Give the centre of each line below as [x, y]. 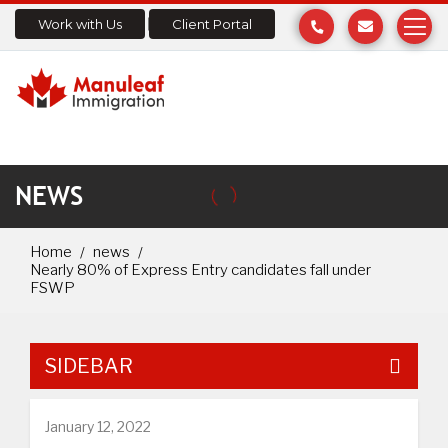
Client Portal [212, 24]
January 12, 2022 [98, 426]
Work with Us [80, 24]
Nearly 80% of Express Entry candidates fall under [200, 269]
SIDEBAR [89, 365]
